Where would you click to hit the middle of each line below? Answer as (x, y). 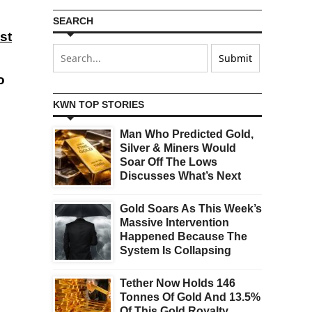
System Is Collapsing (175, 251)
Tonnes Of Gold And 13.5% (190, 297)
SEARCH (73, 21)
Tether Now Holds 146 (178, 283)
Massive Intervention (174, 223)
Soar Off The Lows (169, 162)
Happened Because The (184, 237)
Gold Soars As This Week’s (191, 209)
